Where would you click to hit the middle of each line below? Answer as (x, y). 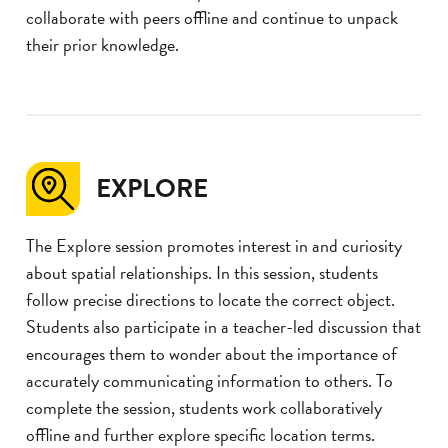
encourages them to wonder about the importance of (211, 354)
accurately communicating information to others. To (209, 381)
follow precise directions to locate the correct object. (210, 300)
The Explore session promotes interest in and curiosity (214, 246)
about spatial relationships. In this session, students (202, 273)
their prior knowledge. (102, 45)
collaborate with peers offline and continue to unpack (212, 18)
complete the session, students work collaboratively (204, 408)
